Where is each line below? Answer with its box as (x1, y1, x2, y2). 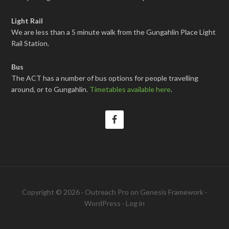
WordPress (84, 199, 121, 208)
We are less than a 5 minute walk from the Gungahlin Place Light (11, 28, 216, 36)
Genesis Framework (140, 188, 203, 196)
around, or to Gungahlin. (11, 85, 90, 94)
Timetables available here (89, 85, 171, 94)
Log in (126, 199, 145, 208)
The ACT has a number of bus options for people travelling (11, 74, 199, 82)
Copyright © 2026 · (22, 188, 85, 196)
